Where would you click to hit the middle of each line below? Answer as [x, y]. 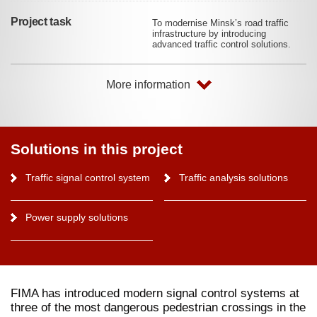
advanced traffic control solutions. [221, 44]
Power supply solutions [76, 217]
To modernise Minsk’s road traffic [220, 23]
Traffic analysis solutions [234, 177]
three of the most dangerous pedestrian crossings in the [158, 307]
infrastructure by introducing [209, 33]
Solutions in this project [97, 149]
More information [148, 84]
